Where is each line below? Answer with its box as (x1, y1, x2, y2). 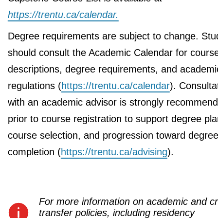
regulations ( (7, 80, 61, 91)
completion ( (7, 146, 61, 157)
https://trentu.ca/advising (60, 146, 167, 157)
